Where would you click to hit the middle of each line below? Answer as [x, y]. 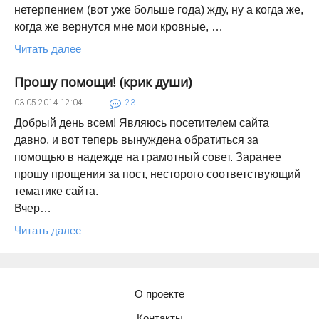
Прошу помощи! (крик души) [103, 82]
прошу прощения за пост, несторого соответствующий [157, 174]
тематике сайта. [56, 191]
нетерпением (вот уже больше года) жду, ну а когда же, [159, 10]
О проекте [159, 294]
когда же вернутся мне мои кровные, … [119, 27]
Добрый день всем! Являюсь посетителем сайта [142, 123]
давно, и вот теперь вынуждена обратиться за [136, 140]
